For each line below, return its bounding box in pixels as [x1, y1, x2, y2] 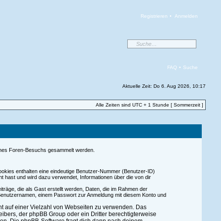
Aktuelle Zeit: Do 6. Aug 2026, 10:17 [122, 83, 206, 89]
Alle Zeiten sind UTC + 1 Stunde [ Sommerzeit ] [96, 102, 204, 108]
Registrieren [141, 13, 168, 19]
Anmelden [175, 13, 198, 19]
